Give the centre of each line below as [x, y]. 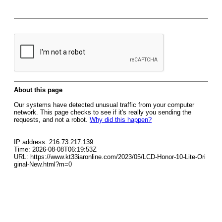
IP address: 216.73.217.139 [54, 142]
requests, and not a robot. [52, 120]
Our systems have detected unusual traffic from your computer [104, 105]
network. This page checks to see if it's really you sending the [103, 112]
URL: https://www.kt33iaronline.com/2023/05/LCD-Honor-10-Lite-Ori [110, 157]
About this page [38, 90]
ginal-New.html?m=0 [43, 164]
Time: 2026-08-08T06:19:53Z [55, 149]
